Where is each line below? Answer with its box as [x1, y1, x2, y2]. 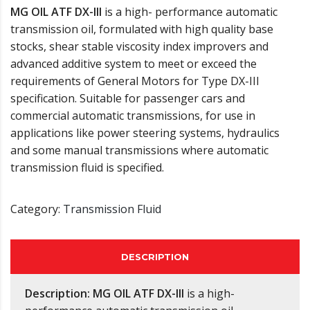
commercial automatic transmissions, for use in [10, 108, 255, 124]
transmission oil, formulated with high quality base [10, 21, 273, 37]
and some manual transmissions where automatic [10, 143, 268, 158]
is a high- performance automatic [102, 4, 277, 20]
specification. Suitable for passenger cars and [10, 91, 245, 107]
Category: [10, 201, 63, 217]
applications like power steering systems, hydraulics [10, 125, 280, 141]
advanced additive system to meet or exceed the [10, 56, 257, 72]
